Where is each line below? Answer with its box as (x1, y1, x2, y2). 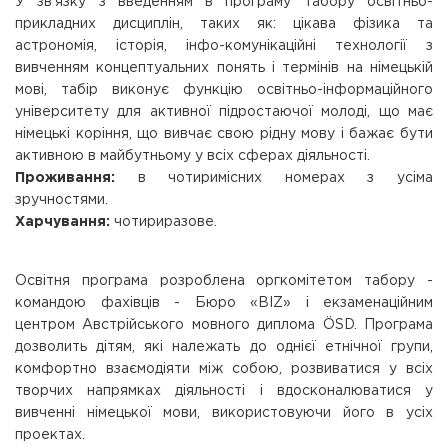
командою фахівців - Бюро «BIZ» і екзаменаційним (15, 297, 433, 309)
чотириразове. (110, 216, 217, 228)
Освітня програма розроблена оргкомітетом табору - (15, 275, 433, 287)
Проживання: (15, 172, 115, 184)
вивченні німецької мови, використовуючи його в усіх (15, 407, 433, 419)
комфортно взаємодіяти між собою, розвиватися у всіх (15, 363, 433, 375)
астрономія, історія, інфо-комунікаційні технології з (15, 40, 433, 52)
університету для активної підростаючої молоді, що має (15, 106, 433, 118)
